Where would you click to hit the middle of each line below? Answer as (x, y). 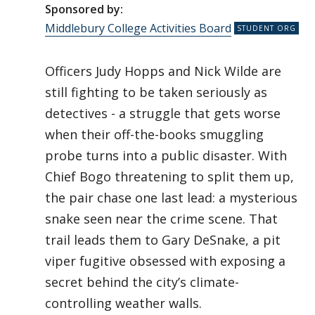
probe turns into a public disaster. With (166, 156)
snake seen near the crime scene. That (161, 219)
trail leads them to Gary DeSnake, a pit (163, 240)
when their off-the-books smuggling (154, 135)
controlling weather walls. (123, 303)
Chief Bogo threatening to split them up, (169, 177)
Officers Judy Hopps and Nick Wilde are (163, 71)
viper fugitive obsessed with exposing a (165, 261)
